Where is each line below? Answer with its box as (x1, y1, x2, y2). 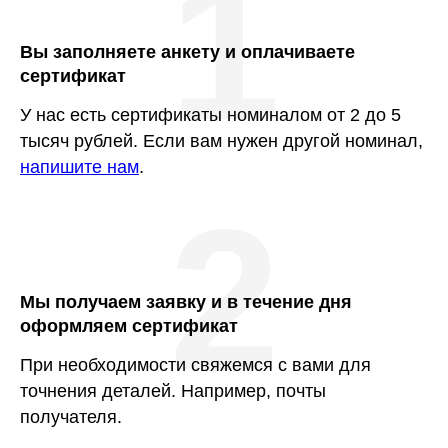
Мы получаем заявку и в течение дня (20, 292, 352, 312)
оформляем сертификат (20, 316, 238, 336)
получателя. (20, 407, 122, 427)
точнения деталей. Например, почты (20, 381, 326, 401)
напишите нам (20, 157, 139, 177)
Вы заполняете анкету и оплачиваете (20, 42, 355, 62)
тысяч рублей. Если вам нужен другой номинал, (20, 131, 423, 151)
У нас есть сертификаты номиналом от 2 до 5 (20, 105, 401, 125)
